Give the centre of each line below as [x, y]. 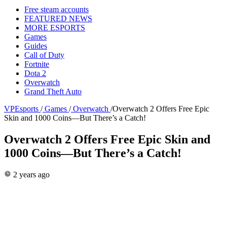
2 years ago [30, 174]
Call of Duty [44, 55]
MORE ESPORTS [55, 27]
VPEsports [21, 108]
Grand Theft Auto [53, 91]
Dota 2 [35, 73]
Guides [36, 46]
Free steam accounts [56, 9]
